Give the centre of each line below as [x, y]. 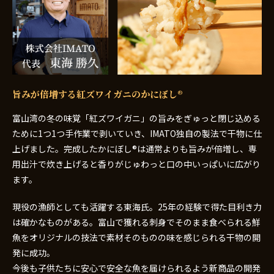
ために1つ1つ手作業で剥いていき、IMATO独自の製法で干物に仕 [137, 133]
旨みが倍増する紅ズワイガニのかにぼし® [98, 94]
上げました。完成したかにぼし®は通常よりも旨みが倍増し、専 [135, 148]
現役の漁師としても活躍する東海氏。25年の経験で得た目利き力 [137, 206]
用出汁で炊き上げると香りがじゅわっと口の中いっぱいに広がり [136, 164]
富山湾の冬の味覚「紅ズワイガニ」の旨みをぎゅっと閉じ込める [136, 118]
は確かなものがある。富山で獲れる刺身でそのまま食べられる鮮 [136, 222]
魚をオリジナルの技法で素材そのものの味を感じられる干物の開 [136, 237]
